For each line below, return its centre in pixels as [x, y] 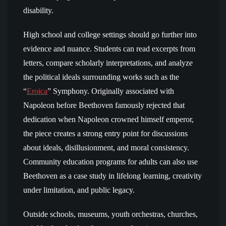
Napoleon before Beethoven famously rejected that [104, 105]
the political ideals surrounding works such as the [101, 77]
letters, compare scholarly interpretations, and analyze [108, 63]
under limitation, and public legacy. [79, 190]
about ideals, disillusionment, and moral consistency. [106, 148]
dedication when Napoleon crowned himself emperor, [108, 119]
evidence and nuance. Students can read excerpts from [109, 49]
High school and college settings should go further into [110, 35]
